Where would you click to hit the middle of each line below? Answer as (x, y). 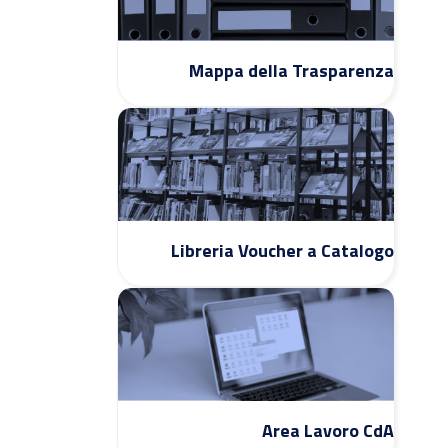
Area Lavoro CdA (327, 430)
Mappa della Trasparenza (291, 70)
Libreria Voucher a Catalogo (282, 250)
